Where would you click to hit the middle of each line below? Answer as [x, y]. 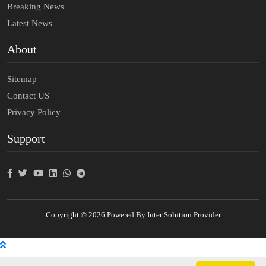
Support [26, 138]
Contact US [28, 95]
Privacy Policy [34, 112]
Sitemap [22, 79]
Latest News [30, 23]
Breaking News [36, 6]
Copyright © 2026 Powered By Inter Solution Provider [133, 214]
